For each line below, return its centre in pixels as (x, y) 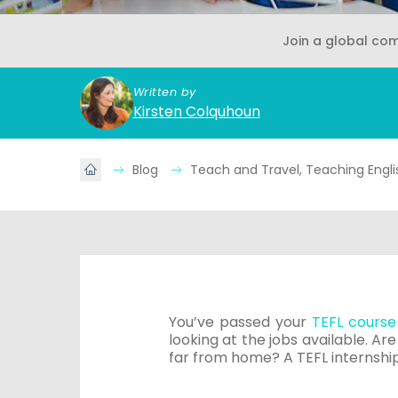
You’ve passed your (240, 322)
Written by (164, 92)
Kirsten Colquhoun (196, 111)
